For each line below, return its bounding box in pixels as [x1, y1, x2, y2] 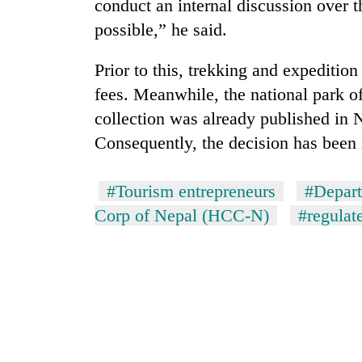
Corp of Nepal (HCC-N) [95, 205, 269, 226]
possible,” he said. [95, 19, 227, 40]
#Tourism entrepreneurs [107, 181, 276, 202]
